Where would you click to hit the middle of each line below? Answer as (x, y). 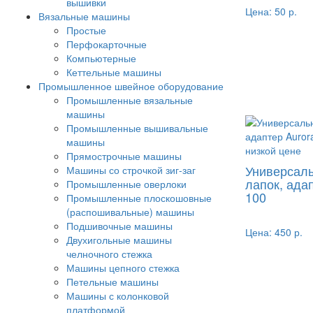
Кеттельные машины (114, 72)
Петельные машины (112, 282)
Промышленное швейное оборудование (131, 86)
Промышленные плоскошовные (139, 198)
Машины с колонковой (118, 296)
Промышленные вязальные (130, 100)
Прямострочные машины (124, 156)
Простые (86, 30)
